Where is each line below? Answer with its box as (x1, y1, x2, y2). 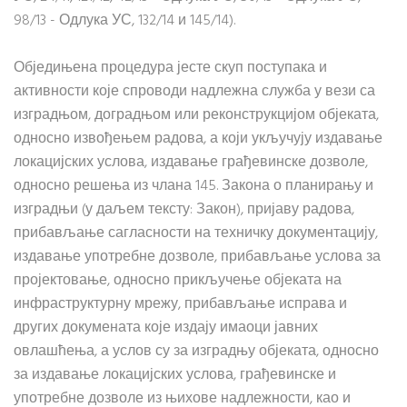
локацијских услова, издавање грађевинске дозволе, (14, 151, 368, 174)
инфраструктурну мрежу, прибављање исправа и (14, 293, 347, 316)
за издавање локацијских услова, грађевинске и (14, 363, 336, 387)
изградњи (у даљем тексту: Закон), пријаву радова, (14, 198, 354, 222)
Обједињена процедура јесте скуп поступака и (14, 56, 327, 80)
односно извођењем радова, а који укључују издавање (14, 127, 382, 151)
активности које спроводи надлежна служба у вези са (14, 80, 375, 104)
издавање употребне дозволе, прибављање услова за (14, 245, 381, 269)
